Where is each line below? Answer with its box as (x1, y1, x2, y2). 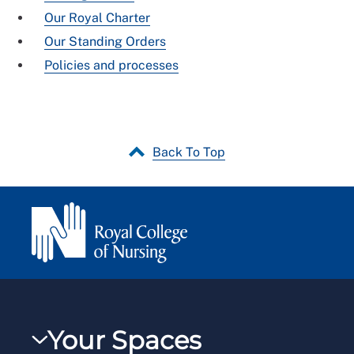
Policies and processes (44, 57, 179, 73)
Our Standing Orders (44, 33, 166, 49)
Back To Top (153, 144, 225, 160)
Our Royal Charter (44, 9, 150, 25)
